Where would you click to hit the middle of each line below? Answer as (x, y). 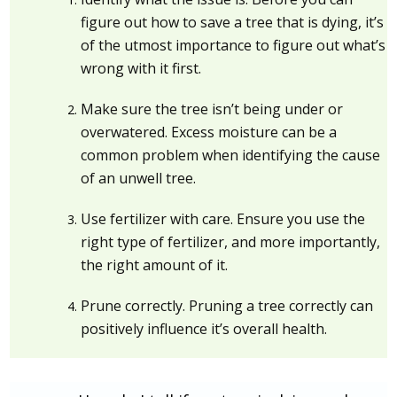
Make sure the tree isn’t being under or (212, 109)
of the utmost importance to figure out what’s (234, 46)
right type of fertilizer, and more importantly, (231, 242)
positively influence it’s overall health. (204, 329)
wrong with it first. (141, 69)
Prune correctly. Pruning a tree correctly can (227, 306)
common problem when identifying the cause (231, 156)
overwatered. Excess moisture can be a (209, 132)
